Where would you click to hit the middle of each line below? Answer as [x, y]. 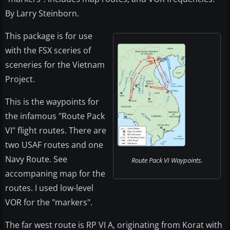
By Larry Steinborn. [42, 14]
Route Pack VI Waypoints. [167, 160]
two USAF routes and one [54, 145]
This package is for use [49, 36]
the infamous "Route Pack [55, 116]
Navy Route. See [36, 159]
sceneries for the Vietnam [55, 65]
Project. [20, 79]
